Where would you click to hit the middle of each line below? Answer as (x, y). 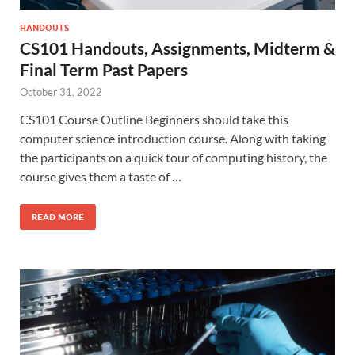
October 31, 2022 (61, 92)
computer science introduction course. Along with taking (173, 139)
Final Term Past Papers (104, 70)
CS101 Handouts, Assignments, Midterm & (177, 48)
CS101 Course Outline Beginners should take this (154, 120)
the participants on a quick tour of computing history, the (174, 158)
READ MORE (58, 218)
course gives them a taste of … (101, 177)
